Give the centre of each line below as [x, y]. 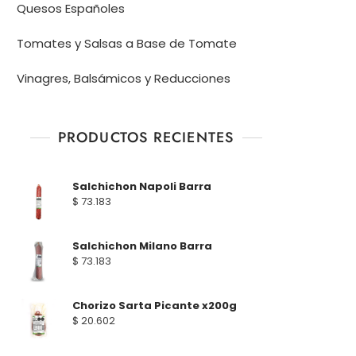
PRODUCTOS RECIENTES [146, 137]
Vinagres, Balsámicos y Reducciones [124, 78]
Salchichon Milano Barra [142, 246]
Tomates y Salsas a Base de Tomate [127, 43]
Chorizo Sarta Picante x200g [155, 305]
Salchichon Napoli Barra [142, 186]
